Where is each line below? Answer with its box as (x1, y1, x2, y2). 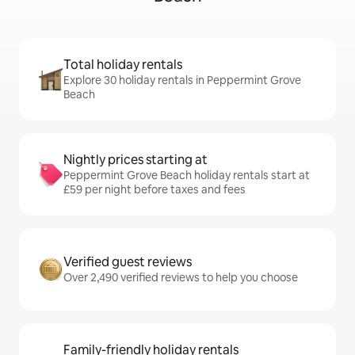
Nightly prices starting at (63, 151, 208, 168)
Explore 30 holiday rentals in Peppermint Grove (63, 73, 301, 87)
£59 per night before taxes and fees (63, 182, 246, 197)
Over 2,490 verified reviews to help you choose (63, 270, 298, 284)
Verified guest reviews (63, 254, 192, 270)
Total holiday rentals (63, 56, 182, 73)
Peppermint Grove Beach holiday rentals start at (63, 168, 310, 182)
